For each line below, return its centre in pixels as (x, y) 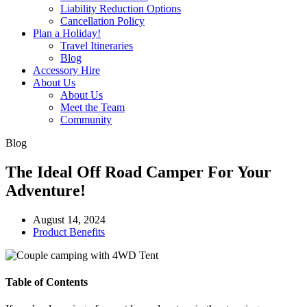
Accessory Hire (66, 70)
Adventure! (46, 190)
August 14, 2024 (69, 219)
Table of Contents (47, 282)
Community (86, 120)
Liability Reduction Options (121, 9)
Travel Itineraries (97, 46)
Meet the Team (93, 107)
